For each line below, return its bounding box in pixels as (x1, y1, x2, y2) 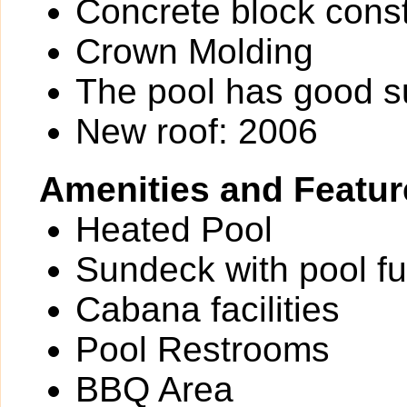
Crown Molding (75, 32, 313, 71)
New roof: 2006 (75, 112, 318, 151)
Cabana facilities (75, 290, 340, 329)
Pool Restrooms (75, 330, 330, 369)
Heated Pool (75, 210, 273, 249)
